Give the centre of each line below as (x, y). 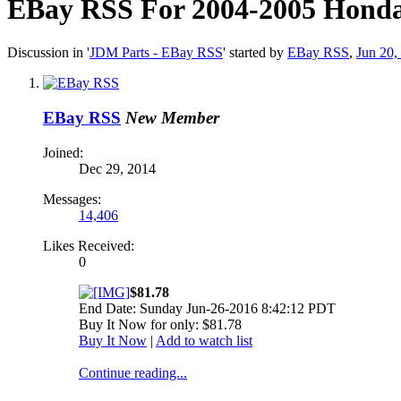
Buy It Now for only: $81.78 (160, 324)
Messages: (72, 199)
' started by (255, 53)
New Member (172, 118)
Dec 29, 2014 (117, 168)
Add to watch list (204, 340)
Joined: (63, 152)
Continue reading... (133, 372)
